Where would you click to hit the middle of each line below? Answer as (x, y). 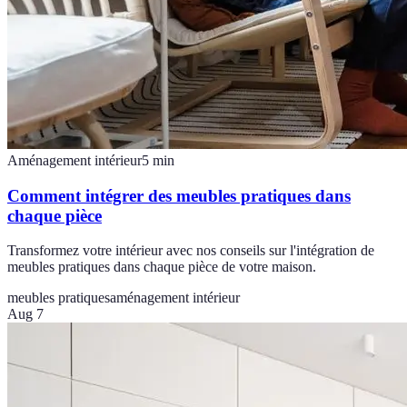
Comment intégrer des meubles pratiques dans (179, 195)
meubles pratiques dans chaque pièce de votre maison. (162, 267)
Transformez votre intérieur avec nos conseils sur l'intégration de (191, 251)
